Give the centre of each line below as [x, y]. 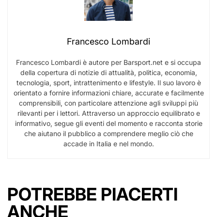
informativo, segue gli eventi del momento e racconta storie [108, 123]
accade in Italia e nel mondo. [108, 143]
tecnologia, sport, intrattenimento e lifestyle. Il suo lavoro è [108, 82]
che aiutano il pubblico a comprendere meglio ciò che [108, 133]
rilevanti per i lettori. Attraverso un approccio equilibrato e [108, 113]
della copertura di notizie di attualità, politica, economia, [108, 72]
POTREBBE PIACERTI [93, 194]
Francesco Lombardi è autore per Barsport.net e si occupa [108, 62]
